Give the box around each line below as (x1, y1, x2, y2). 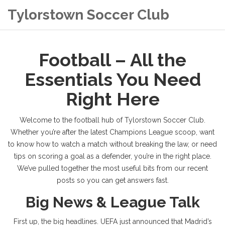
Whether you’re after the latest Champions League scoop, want (11, 128, 214, 136)
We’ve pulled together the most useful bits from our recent (17, 164, 208, 172)
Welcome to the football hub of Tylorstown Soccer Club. (20, 116, 205, 124)
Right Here (65, 88, 160, 109)
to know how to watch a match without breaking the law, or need (8, 140, 217, 148)
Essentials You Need (24, 69, 201, 90)
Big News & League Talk (25, 193, 200, 211)
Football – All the (39, 49, 186, 70)
